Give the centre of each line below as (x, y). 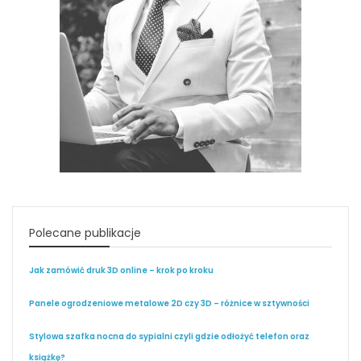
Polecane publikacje (85, 233)
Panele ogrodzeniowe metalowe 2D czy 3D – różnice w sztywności (169, 304)
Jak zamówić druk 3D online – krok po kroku (121, 271)
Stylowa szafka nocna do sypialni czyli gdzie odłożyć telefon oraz (169, 337)
